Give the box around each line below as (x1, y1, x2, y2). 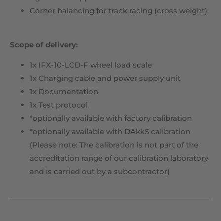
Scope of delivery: (10, 39, 78, 49)
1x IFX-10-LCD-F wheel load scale (30, 60, 152, 70)
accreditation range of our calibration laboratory (30, 153, 208, 163)
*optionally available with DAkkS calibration (30, 127, 190, 137)
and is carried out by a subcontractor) (30, 167, 170, 177)
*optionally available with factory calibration (30, 113, 192, 123)
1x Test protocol (30, 100, 88, 110)
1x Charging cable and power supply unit (30, 74, 181, 83)
